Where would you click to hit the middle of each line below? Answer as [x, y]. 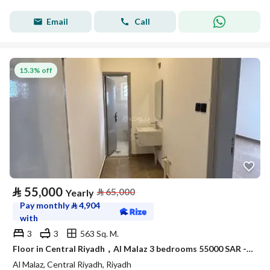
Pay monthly [46, 205]
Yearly [80, 193]
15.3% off [36, 70]
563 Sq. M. [99, 233]
